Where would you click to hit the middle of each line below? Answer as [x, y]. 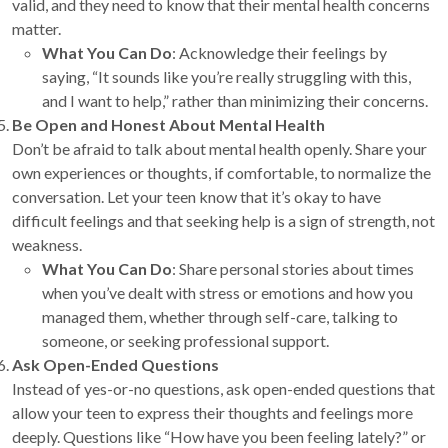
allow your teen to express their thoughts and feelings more [212, 413]
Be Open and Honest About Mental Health [168, 125]
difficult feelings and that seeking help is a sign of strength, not [223, 221]
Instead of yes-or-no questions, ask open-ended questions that [223, 389]
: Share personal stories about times [293, 269]
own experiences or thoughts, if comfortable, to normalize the [221, 173]
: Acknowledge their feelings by [279, 53]
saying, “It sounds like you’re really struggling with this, [226, 77]
